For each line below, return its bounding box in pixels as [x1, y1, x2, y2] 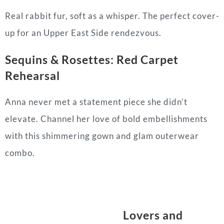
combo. [5, 147, 35, 158]
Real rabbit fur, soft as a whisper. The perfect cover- [5, 10, 219, 21]
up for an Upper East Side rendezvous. [5, 27, 161, 38]
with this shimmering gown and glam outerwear [5, 130, 199, 141]
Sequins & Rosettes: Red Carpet [5, 52, 178, 66]
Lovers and [122, 207, 183, 222]
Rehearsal [5, 68, 60, 82]
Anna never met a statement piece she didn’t [5, 96, 187, 107]
